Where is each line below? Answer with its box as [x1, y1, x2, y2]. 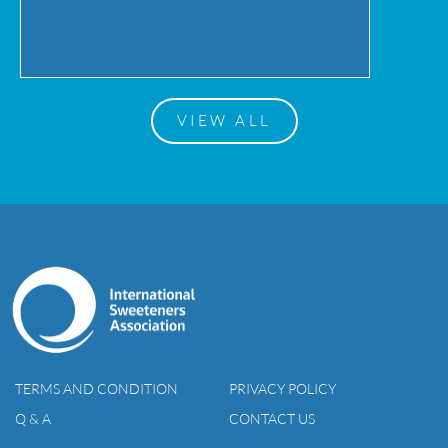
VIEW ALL [176, 110, 272, 130]
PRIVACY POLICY [229, 380, 336, 398]
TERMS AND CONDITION [15, 380, 178, 398]
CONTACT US [229, 410, 315, 428]
